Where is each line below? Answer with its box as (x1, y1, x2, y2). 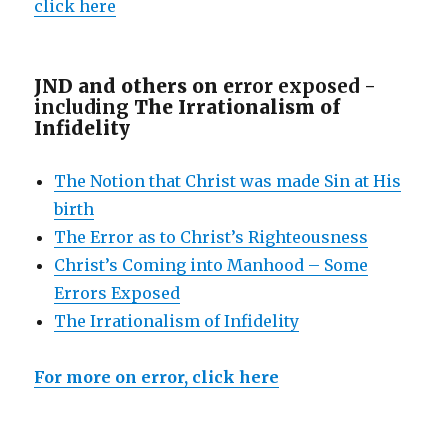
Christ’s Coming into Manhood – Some (54, 254, 369, 275)
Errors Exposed (54, 282, 181, 303)
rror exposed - (234, 73, 377, 98)
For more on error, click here (34, 366, 280, 387)
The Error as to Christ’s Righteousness (54, 226, 369, 247)
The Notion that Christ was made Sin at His (54, 170, 402, 191)
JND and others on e (34, 73, 235, 98)
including (34, 94, 135, 119)
